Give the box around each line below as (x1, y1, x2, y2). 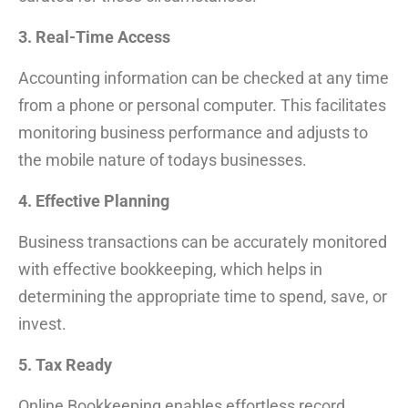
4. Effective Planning (18, 190, 169, 210)
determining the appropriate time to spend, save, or (18, 286, 387, 306)
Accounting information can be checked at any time (18, 67, 389, 87)
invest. (18, 313, 66, 333)
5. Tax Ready (18, 354, 112, 374)
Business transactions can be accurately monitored (18, 231, 387, 251)
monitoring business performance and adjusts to (18, 122, 368, 142)
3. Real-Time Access (18, 26, 170, 46)
